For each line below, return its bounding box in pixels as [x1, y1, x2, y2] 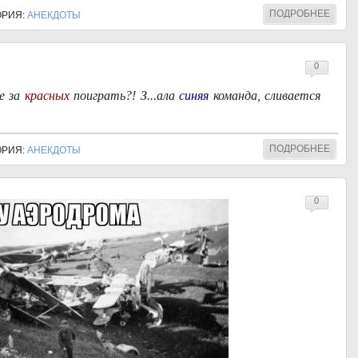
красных [20, 89, 74, 102]
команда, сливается [209, 89, 320, 102]
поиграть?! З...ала [74, 89, 179, 102]
